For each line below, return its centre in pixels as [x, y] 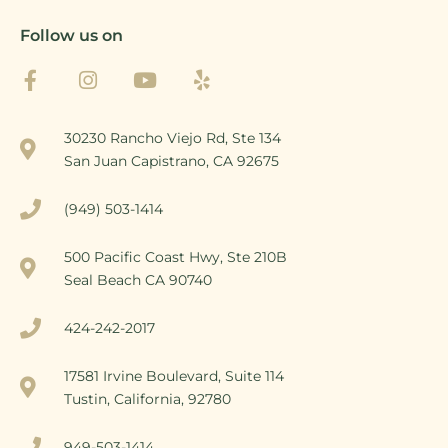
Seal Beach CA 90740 [138, 279]
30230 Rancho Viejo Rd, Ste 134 [173, 137]
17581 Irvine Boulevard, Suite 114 [174, 375]
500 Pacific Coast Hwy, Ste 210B [176, 256]
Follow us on [71, 35]
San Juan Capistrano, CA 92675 [172, 160]
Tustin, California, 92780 [148, 398]
